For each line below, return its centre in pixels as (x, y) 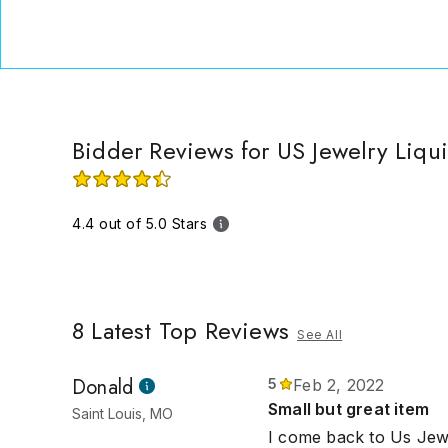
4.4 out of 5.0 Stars (139, 223)
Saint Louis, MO (122, 413)
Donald (103, 387)
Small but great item (348, 409)
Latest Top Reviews (187, 330)
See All (320, 334)
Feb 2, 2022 (339, 385)
